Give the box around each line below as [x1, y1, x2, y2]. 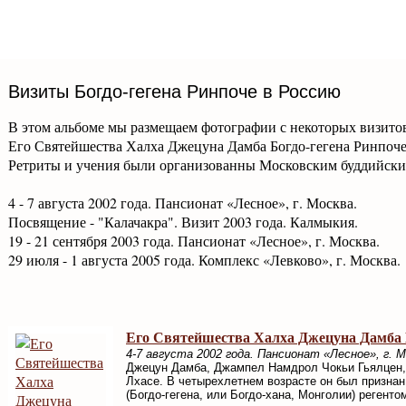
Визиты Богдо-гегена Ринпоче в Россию [8, 81, 341, 101]
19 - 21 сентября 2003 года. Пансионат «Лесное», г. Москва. [8, 231, 380, 251]
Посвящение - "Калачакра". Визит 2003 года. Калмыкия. [8, 212, 358, 232]
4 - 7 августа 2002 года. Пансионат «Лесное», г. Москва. [8, 193, 357, 213]
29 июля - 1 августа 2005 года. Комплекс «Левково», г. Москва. [8, 250, 401, 270]
